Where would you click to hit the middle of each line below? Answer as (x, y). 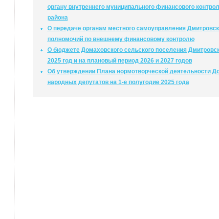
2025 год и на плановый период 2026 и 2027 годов (120, 61)
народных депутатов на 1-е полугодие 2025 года (118, 82)
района (57, 18)
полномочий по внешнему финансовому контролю (121, 39)
